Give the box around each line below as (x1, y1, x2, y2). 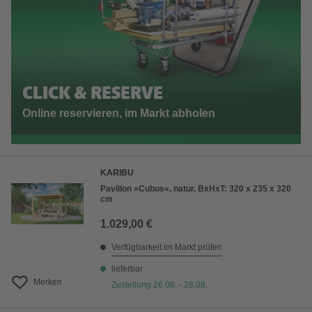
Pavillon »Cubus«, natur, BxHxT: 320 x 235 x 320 (100, 184, 291, 194)
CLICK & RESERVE (22, 84, 163, 104)
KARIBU (100, 168, 134, 178)
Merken (33, 277, 62, 288)
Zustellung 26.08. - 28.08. (111, 280, 208, 290)
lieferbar (111, 264, 143, 274)
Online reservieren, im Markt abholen (22, 107, 215, 120)
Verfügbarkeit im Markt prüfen (111, 242, 222, 253)
